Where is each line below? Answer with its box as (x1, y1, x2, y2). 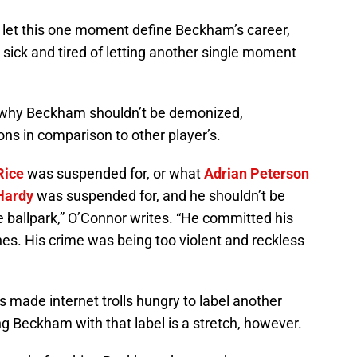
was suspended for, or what (24, 165, 204, 182)
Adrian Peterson (204, 165, 309, 182)
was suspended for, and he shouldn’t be (33, 187, 285, 205)
